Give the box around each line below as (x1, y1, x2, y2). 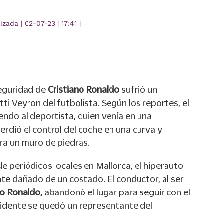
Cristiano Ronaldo (48, 84, 119, 95)
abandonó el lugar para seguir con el (42, 187, 190, 197)
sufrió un (119, 84, 157, 95)
